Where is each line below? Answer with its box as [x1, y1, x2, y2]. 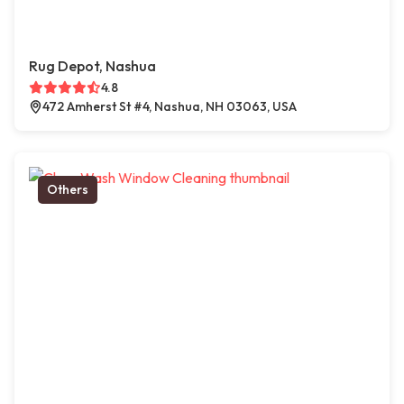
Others [47, 181, 88, 198]
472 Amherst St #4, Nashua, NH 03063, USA [42, 98, 297, 115]
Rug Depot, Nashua [29, 57, 156, 76]
